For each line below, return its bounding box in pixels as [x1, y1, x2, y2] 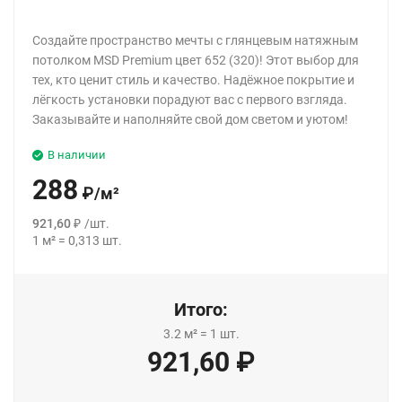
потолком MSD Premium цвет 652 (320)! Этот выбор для [32, 52, 359, 67]
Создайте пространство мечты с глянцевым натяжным [32, 32, 358, 48]
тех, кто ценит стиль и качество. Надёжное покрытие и [32, 72, 354, 87]
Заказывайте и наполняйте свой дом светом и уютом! [32, 111, 348, 127]
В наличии [48, 147, 106, 162]
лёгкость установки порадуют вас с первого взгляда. [32, 92, 347, 107]
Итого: [174, 298, 228, 320]
